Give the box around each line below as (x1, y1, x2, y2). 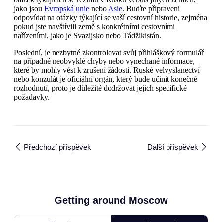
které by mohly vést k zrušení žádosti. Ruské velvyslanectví (14, 66, 200, 75)
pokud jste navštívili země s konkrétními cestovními (14, 22, 175, 31)
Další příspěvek (147, 142, 198, 151)
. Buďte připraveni (122, 4, 180, 13)
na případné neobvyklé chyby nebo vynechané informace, (14, 57, 195, 66)
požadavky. (14, 93, 50, 102)
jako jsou (14, 4, 44, 13)
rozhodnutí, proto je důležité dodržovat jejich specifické (14, 84, 187, 93)
